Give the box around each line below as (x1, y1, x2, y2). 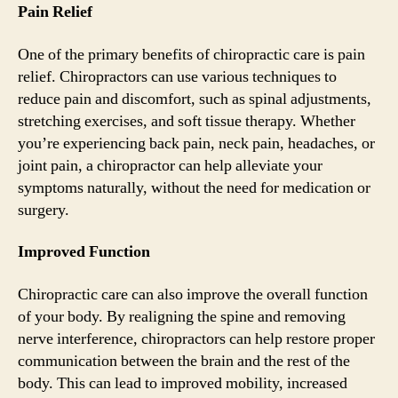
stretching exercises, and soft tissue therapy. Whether (18, 110, 355, 131)
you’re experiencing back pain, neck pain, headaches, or (18, 132, 375, 154)
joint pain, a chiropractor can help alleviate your (18, 155, 322, 176)
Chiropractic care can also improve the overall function (18, 283, 368, 305)
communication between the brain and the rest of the (18, 350, 350, 371)
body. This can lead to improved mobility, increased (18, 372, 347, 394)
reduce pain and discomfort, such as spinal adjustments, (18, 88, 371, 109)
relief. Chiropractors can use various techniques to (18, 66, 337, 87)
